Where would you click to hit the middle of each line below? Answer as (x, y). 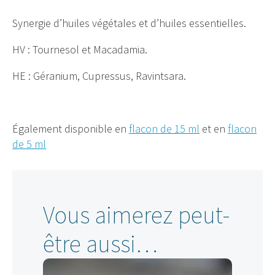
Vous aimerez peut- (137, 215)
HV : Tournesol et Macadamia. (80, 50)
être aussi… (100, 244)
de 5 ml (29, 144)
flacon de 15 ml (164, 129)
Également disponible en (71, 129)
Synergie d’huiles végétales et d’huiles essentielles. (129, 23)
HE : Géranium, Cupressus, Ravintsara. (99, 76)
